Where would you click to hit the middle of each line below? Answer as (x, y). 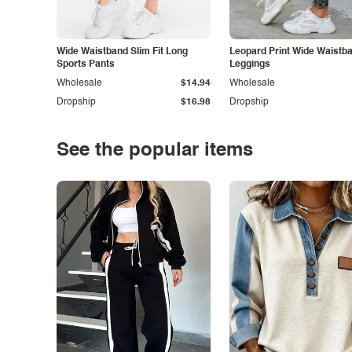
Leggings (250, 64)
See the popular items (155, 151)
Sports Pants (86, 64)
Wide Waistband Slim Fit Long (122, 52)
